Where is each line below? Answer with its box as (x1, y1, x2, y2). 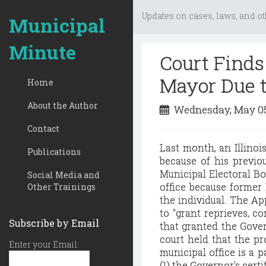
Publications (27, 146, 81, 157)
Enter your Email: (9, 239, 79, 250)
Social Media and (27, 169, 100, 180)
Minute (9, 39, 76, 65)
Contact (27, 123, 59, 134)
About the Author (27, 100, 98, 111)
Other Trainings (27, 181, 96, 192)
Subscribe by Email (9, 217, 99, 229)
